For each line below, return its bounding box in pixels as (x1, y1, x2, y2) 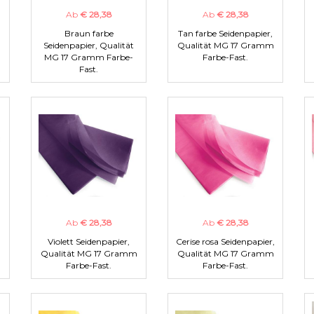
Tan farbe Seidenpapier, (178, 28, 273, 39)
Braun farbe (64, 28, 114, 39)
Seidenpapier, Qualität (43, 40, 134, 51)
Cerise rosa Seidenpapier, (176, 236, 275, 247)
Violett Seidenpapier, (48, 236, 130, 247)
